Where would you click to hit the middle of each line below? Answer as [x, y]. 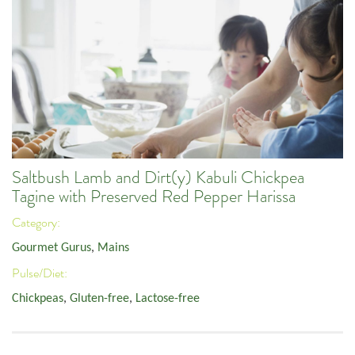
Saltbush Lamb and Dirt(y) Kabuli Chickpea [158, 178]
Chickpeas [38, 299]
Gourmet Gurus [52, 248]
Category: [37, 222]
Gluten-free [99, 299]
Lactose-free [168, 299]
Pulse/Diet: [41, 273]
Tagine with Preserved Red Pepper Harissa [154, 197]
